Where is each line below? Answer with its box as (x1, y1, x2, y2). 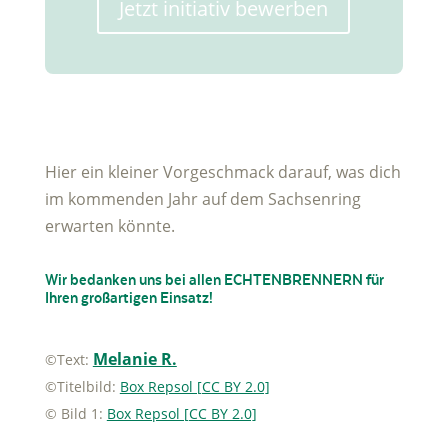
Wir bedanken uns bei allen (44, 270, 224, 289)
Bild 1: (56, 404, 107, 424)
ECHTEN (223, 270, 282, 289)
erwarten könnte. (44, 215, 175, 238)
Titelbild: (56, 377, 120, 397)
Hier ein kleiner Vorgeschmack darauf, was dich (44, 161, 401, 184)
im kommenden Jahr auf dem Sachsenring (44, 188, 361, 211)
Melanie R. (92, 348, 177, 371)
